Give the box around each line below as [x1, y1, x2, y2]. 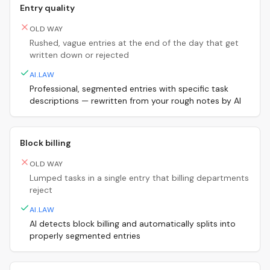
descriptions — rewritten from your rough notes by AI [30, 95, 241, 107]
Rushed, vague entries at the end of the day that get [30, 37, 239, 49]
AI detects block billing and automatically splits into [30, 218, 236, 230]
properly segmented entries [30, 230, 140, 242]
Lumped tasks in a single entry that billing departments [30, 172, 249, 184]
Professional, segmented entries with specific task [30, 83, 228, 95]
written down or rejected [30, 49, 129, 61]
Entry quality [20, 2, 75, 14]
